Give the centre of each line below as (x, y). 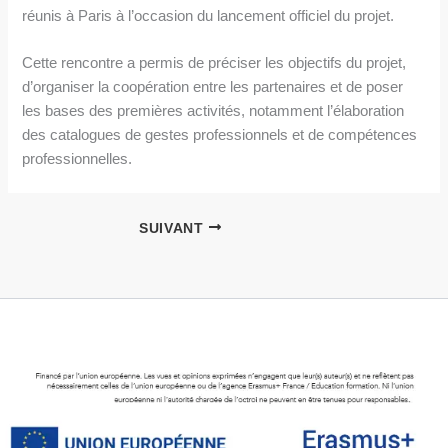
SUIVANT (173, 228)
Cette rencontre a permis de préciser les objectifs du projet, (214, 63)
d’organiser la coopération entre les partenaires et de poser (213, 87)
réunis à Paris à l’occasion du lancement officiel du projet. (208, 16)
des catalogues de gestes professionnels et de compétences (220, 135)
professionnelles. (77, 159)
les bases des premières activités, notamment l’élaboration (213, 111)
